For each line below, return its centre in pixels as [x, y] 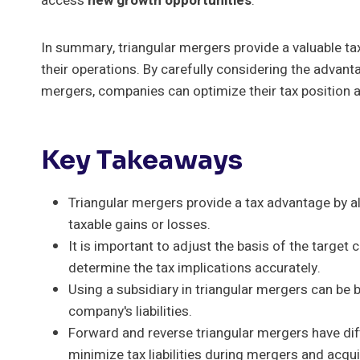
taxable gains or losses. [139, 224]
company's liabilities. [130, 311]
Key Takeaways [142, 160]
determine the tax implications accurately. [194, 268]
